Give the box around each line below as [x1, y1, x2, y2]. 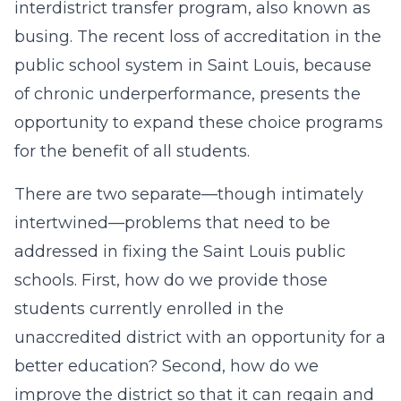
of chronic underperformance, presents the [14, 84, 361, 104]
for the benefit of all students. [14, 141, 250, 161]
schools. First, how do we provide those [14, 270, 328, 290]
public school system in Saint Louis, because [14, 55, 371, 75]
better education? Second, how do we [14, 356, 319, 376]
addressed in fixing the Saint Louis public [14, 242, 346, 261]
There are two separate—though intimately [14, 184, 363, 204]
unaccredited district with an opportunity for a [14, 328, 386, 347]
